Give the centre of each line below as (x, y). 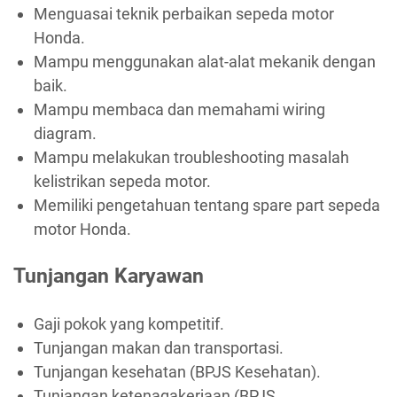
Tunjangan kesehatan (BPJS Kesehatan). (177, 371)
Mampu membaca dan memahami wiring (179, 109)
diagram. (65, 133)
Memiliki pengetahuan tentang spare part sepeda (206, 205)
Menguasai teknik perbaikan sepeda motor (183, 13)
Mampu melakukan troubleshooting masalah (191, 157)
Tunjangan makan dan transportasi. (158, 347)
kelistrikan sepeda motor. (122, 181)
